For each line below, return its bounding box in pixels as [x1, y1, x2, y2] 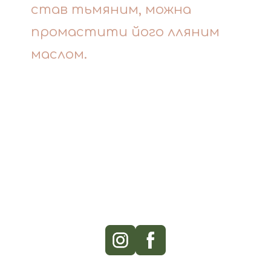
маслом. [31, 47, 87, 62]
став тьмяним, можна [31, 2, 191, 17]
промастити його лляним [31, 24, 220, 39]
